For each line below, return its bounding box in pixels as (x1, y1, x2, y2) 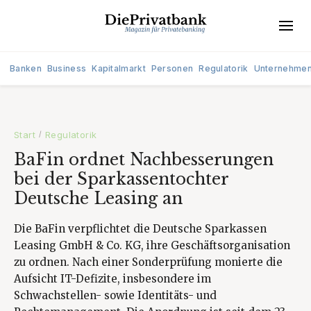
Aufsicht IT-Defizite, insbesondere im (14, 272, 211, 285)
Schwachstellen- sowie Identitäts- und (14, 289, 217, 302)
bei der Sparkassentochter (14, 169, 228, 189)
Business (47, 63, 87, 74)
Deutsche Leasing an (14, 189, 183, 208)
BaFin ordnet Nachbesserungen (14, 150, 274, 169)
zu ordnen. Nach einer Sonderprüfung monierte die (14, 255, 283, 269)
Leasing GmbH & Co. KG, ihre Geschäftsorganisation (14, 239, 290, 252)
